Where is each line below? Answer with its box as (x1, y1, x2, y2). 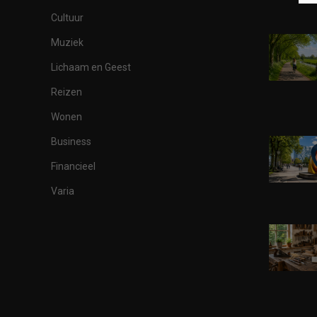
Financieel (51, 160, 96, 172)
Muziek (51, 36, 83, 48)
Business (51, 135, 91, 147)
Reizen (51, 86, 82, 98)
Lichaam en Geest (51, 61, 131, 73)
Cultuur (51, 11, 83, 23)
